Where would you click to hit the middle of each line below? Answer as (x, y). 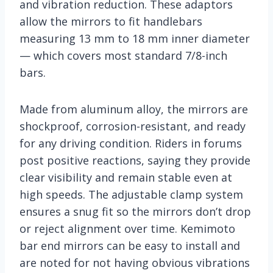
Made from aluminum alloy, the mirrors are (134, 109)
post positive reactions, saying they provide (135, 160)
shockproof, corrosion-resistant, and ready (133, 126)
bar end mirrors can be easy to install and (130, 245)
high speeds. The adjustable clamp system (131, 194)
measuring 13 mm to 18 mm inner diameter (135, 38)
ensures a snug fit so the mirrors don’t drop (135, 211)
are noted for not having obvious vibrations (135, 262)
